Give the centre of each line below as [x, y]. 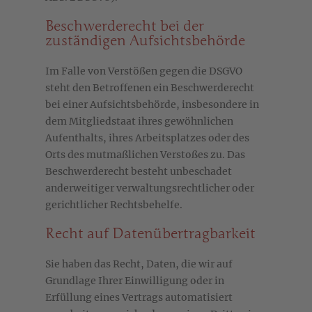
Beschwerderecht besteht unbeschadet [139, 172]
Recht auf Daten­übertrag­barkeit [150, 234]
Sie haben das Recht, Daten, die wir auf [139, 264]
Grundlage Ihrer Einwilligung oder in [135, 281]
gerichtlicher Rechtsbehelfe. [114, 205]
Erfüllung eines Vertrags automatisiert [139, 298]
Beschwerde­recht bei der [125, 27]
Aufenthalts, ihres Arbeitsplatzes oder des [147, 138]
